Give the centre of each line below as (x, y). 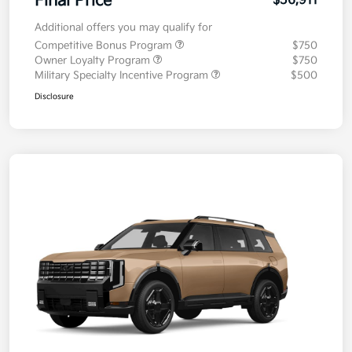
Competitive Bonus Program (105, 45)
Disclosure (54, 96)
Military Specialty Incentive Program (123, 75)
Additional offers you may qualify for (123, 27)
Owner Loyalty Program (94, 60)
